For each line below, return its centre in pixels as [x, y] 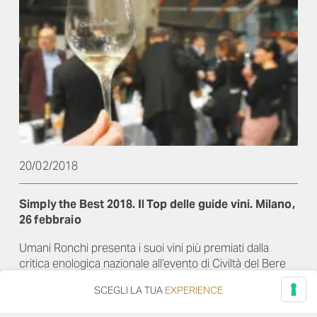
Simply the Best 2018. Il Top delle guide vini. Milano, [157, 204]
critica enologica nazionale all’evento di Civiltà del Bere [152, 264]
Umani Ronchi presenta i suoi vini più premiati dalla [144, 248]
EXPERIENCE [194, 290]
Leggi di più [47, 306]
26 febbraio [50, 220]
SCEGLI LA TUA [129, 290]
